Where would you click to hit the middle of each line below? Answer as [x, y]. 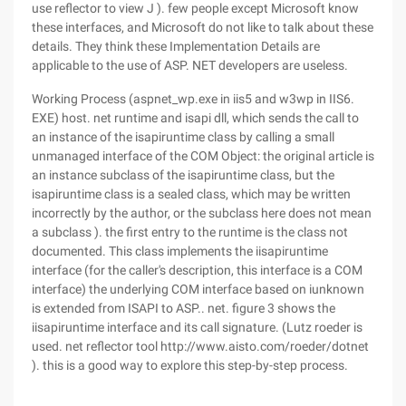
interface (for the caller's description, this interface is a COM [197, 270]
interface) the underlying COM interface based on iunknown [198, 289]
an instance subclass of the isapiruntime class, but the [183, 175]
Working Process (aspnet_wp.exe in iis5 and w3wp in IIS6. [193, 99]
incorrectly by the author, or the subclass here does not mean [202, 213]
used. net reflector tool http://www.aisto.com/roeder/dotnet [200, 346]
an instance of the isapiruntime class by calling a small [183, 137]
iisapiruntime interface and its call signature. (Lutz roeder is [197, 327]
